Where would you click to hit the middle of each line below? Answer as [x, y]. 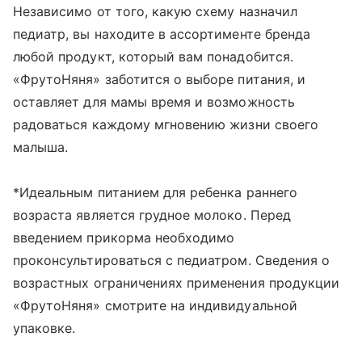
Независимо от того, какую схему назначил [155, 11]
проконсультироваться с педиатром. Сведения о [172, 260]
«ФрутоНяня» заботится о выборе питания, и [159, 79]
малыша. [41, 147]
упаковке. [44, 328]
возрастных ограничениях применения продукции [177, 283]
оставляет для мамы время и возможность [154, 102]
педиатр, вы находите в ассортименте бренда [162, 34]
